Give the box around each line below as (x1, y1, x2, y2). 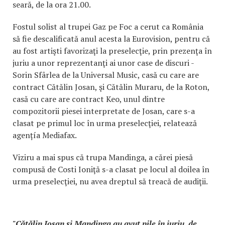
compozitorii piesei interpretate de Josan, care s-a (13, 105, 195, 117)
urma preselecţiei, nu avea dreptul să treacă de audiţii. (13, 176, 208, 187)
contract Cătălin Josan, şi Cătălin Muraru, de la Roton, (13, 81, 209, 92)
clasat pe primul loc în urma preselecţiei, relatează (13, 118, 197, 129)
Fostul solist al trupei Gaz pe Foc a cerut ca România (13, 21, 203, 32)
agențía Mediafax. (13, 130, 77, 141)
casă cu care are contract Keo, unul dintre (13, 93, 165, 104)
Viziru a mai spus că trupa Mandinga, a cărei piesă (13, 152, 193, 163)
